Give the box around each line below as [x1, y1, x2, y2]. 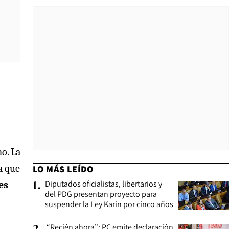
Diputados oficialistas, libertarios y [45, 178, 162, 189]
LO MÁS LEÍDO [33, 163, 94, 175]
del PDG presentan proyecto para [45, 189, 157, 199]
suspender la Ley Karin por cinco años [45, 199, 173, 210]
